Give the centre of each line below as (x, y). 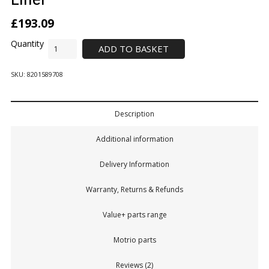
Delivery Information (134, 165)
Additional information (134, 139)
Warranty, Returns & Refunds (134, 190)
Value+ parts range (134, 215)
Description (134, 114)
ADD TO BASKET (134, 48)
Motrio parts (134, 240)
